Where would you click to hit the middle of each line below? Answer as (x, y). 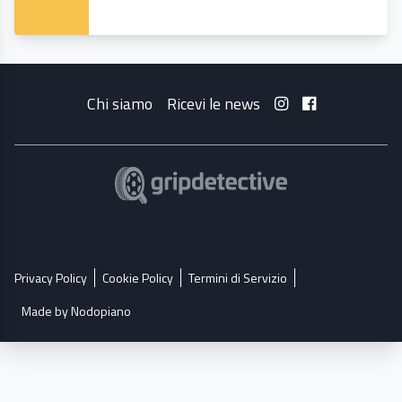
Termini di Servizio (238, 278)
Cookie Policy (138, 278)
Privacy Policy (51, 278)
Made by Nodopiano (76, 311)
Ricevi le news (213, 104)
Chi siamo (119, 104)
